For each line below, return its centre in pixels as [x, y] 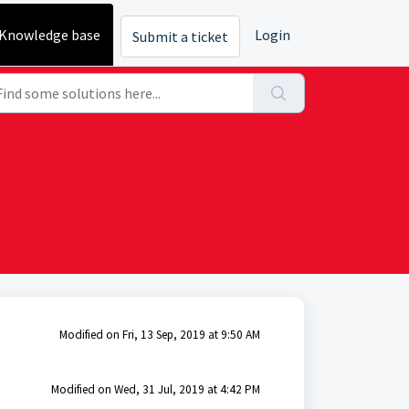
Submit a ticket [180, 37]
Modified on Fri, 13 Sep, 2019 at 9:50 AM [159, 335]
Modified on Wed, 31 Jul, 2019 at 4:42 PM [155, 389]
